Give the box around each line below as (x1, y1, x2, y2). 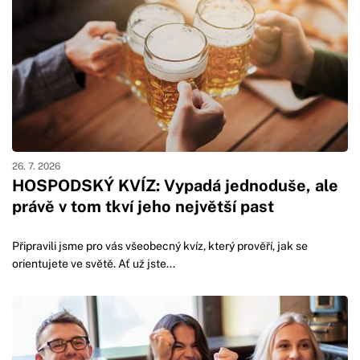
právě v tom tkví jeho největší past (12, 197, 274, 217)
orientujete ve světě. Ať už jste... (12, 257, 175, 271)
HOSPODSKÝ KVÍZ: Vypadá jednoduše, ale (12, 176, 338, 196)
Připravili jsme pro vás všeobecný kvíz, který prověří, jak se (12, 239, 308, 253)
